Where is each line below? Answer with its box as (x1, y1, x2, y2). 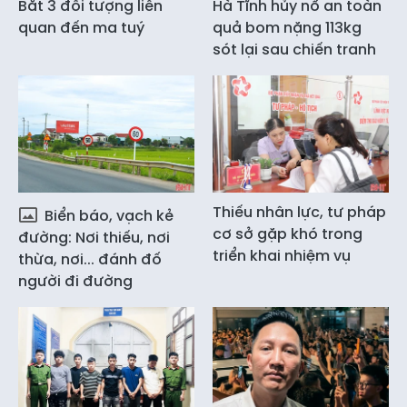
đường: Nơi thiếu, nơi (18, 227, 170, 249)
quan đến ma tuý (18, 17, 144, 39)
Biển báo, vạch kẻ (41, 205, 174, 227)
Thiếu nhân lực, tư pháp (213, 202, 386, 223)
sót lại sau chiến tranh (213, 39, 376, 61)
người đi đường (18, 271, 133, 293)
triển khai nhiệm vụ (213, 245, 351, 267)
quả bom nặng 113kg (213, 17, 362, 39)
